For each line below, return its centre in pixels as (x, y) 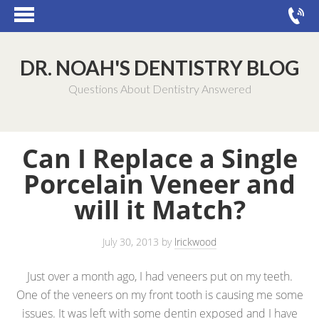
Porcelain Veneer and (159, 184)
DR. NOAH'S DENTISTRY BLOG (159, 68)
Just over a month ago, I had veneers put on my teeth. (159, 276)
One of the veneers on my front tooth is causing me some (159, 295)
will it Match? (159, 210)
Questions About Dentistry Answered (159, 89)
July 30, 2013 (131, 242)
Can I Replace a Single (159, 158)
